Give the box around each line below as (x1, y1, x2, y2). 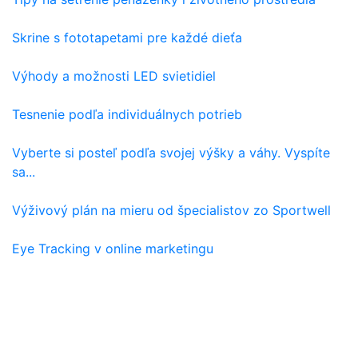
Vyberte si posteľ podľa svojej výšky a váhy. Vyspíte (12, 145, 330, 161)
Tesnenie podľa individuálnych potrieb (12, 106, 242, 123)
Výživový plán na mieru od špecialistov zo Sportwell (12, 202, 331, 219)
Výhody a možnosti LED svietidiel (12, 68, 216, 85)
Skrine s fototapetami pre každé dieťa (12, 30, 242, 46)
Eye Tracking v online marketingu (12, 241, 213, 257)
